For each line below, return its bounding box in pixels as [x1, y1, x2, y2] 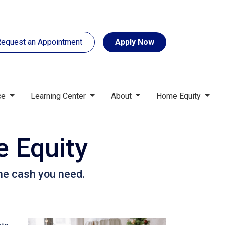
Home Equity [156, 91, 203, 101]
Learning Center [31, 91, 88, 101]
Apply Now [115, 37, 154, 47]
